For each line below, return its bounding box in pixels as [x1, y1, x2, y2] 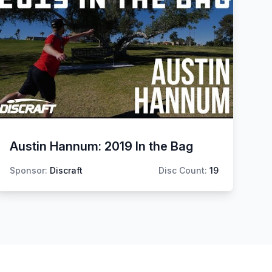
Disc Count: [158, 165, 207, 175]
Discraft [50, 165, 83, 175]
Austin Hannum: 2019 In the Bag [10, 138, 193, 154]
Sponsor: [10, 165, 47, 175]
